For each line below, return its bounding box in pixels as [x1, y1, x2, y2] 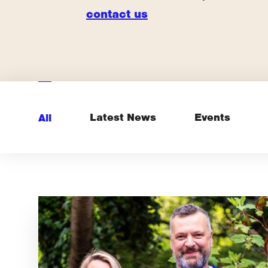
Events [194, 111, 230, 124]
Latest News [90, 111, 156, 124]
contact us [86, 7, 148, 22]
